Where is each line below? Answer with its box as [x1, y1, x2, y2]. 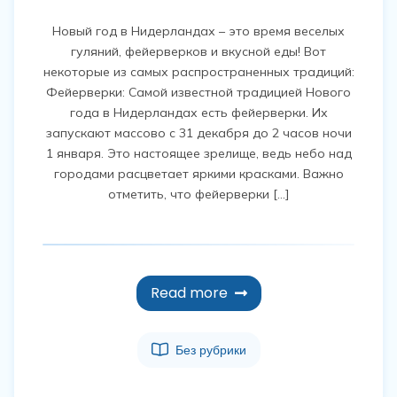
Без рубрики [175, 341, 246, 360]
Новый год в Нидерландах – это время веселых [52, 23, 345, 40]
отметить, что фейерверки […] [108, 186, 289, 203]
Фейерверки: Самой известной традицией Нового [46, 84, 351, 101]
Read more [150, 283, 228, 304]
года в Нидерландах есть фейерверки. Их [69, 105, 328, 121]
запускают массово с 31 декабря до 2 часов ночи [45, 125, 352, 142]
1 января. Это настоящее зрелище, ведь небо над [45, 145, 352, 162]
